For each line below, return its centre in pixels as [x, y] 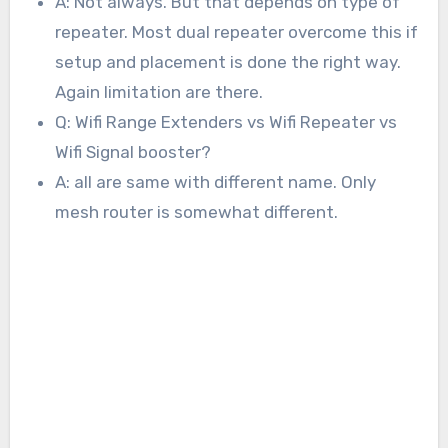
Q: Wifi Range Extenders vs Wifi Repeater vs [226, 121]
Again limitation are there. [159, 91]
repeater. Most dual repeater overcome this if [237, 31]
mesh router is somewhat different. [197, 211]
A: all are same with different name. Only [216, 181]
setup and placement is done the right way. [228, 61]
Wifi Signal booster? [133, 151]
